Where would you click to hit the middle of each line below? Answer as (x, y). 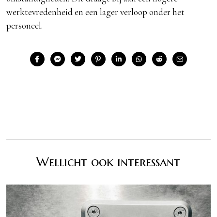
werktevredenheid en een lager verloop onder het (96, 12)
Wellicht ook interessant (108, 162)
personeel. (25, 25)
